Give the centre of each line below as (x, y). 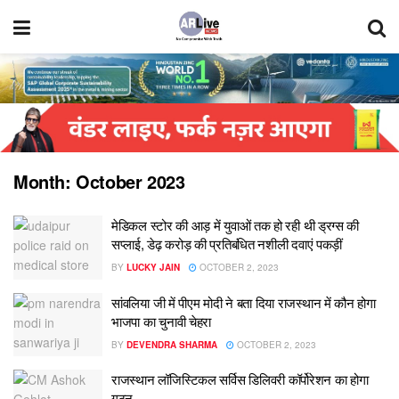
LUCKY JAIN (153, 268)
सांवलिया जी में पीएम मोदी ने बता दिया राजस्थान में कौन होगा (244, 302)
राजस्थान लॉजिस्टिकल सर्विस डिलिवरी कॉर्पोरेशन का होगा (240, 379)
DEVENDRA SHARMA (172, 344)
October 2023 (130, 182)
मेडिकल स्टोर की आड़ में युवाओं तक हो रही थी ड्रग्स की (236, 225)
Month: (45, 182)
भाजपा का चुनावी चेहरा (162, 321)
